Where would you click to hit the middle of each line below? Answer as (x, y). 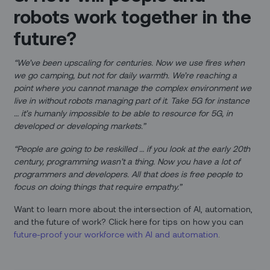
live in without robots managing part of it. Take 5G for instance (132, 100)
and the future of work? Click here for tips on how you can (129, 222)
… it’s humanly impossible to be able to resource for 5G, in (124, 113)
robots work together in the (133, 16)
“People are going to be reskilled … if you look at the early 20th (132, 148)
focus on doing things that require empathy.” (98, 186)
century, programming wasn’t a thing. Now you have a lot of (127, 161)
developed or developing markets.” (80, 125)
